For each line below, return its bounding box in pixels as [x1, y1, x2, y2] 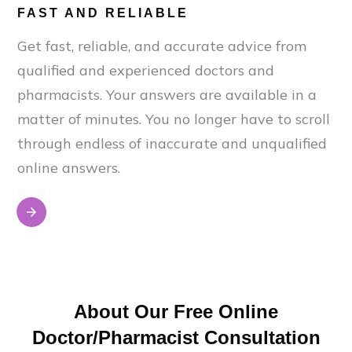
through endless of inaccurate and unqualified [17, 134, 327, 152]
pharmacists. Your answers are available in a [17, 86, 317, 104]
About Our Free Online [74, 301, 278, 322]
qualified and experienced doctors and [17, 61, 274, 79]
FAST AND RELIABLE [17, 6, 189, 20]
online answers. [17, 159, 120, 177]
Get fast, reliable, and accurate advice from [17, 37, 306, 55]
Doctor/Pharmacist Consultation [31, 327, 321, 348]
